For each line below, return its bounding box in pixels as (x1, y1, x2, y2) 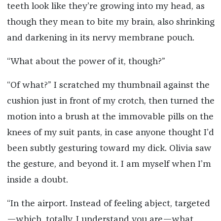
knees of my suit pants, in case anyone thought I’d (6, 128, 214, 137)
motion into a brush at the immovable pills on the (6, 112, 214, 121)
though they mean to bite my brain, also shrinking (6, 17, 215, 27)
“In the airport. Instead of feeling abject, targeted (6, 199, 210, 208)
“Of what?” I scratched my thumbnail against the (6, 80, 210, 90)
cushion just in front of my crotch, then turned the (6, 96, 215, 106)
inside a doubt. (6, 175, 71, 184)
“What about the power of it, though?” (6, 57, 165, 66)
